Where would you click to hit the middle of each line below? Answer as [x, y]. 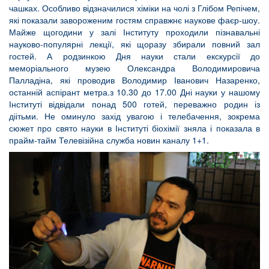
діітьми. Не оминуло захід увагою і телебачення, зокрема [134, 116]
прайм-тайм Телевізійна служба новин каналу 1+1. [109, 140]
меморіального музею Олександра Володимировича [134, 68]
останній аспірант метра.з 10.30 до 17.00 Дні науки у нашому [134, 92]
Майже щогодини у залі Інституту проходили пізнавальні [134, 32]
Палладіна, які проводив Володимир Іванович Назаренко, [134, 80]
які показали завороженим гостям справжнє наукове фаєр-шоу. [134, 20]
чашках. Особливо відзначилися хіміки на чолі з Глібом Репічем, [134, 8]
